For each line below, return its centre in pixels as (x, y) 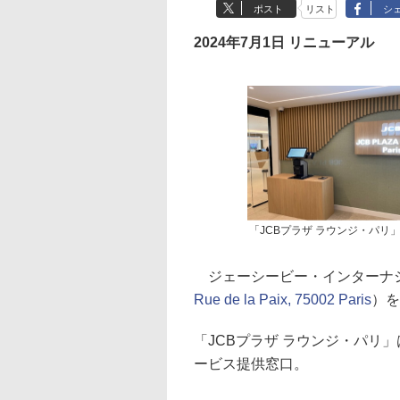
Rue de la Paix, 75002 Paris (283, 300)
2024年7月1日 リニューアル (284, 42)
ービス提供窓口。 (251, 364)
